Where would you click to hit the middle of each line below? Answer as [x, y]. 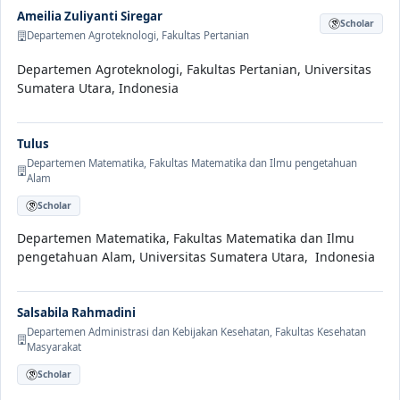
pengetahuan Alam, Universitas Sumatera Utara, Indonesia [196, 257]
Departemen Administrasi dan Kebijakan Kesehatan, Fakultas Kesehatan [196, 332]
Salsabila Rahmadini [76, 313]
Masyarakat [54, 347]
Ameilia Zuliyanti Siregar [90, 17]
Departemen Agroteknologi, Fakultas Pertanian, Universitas [194, 70]
